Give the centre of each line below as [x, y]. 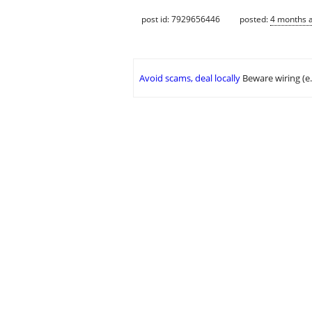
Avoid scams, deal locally [190, 78]
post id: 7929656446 [181, 19]
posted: [255, 19]
